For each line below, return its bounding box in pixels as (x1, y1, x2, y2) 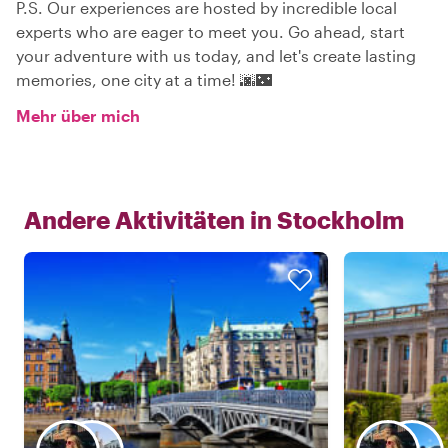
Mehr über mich (16, 106, 140, 125)
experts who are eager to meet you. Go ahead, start (16, 22, 405, 41)
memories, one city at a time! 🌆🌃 (16, 70, 272, 89)
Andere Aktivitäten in (24, 205, 272, 234)
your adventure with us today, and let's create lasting (16, 46, 416, 65)
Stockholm (277, 205, 404, 234)
